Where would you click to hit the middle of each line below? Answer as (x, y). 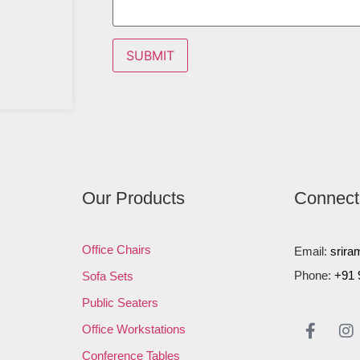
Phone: (313, 275)
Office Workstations (133, 329)
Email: (313, 251)
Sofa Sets (107, 276)
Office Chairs (116, 249)
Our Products (133, 198)
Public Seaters (120, 302)
